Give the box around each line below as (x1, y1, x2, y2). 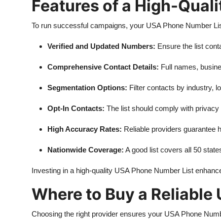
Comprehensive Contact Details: (47, 63, 159, 71)
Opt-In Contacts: (47, 104, 105, 112)
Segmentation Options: (47, 83, 127, 92)
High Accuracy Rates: (47, 125, 122, 133)
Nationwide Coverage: (47, 146, 124, 154)
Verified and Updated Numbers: (47, 42, 155, 50)
